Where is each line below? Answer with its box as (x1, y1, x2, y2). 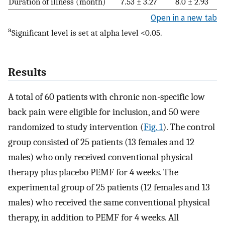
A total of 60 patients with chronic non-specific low (8, 91, 205, 102)
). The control (163, 121, 215, 133)
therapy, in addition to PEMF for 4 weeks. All (8, 211, 179, 223)
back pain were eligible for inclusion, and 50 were (8, 106, 199, 118)
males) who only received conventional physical (8, 151, 193, 163)
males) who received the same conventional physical (8, 196, 210, 208)
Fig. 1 (144, 121, 163, 133)
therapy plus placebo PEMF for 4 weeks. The (8, 166, 178, 178)
